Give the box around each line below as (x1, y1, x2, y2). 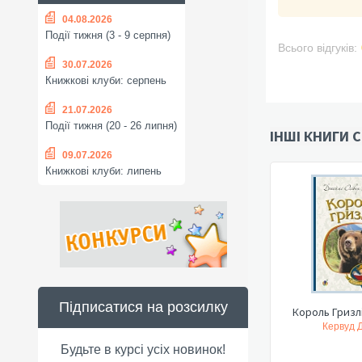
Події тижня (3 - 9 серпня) (45, 29, 170, 42)
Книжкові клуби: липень (45, 165, 162, 178)
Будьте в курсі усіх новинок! (61, 343, 225, 356)
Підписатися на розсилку (58, 299, 228, 315)
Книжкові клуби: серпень (45, 74, 166, 87)
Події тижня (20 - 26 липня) (45, 120, 177, 133)
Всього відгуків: (278, 41, 357, 54)
